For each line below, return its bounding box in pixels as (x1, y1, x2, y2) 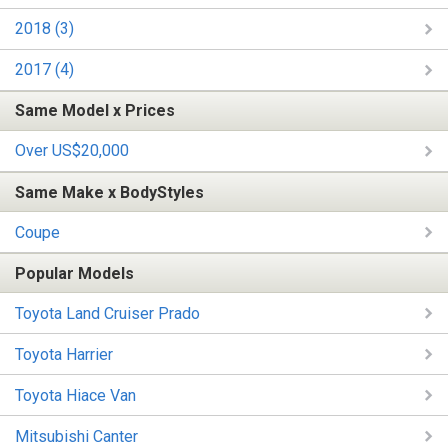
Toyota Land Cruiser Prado (15, 303, 200, 323)
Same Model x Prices (15, 101, 175, 121)
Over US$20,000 (15, 141, 129, 161)
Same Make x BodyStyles (15, 182, 204, 202)
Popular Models (15, 263, 134, 283)
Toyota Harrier (15, 344, 113, 364)
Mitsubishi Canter (15, 426, 138, 446)
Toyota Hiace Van (15, 385, 136, 405)
